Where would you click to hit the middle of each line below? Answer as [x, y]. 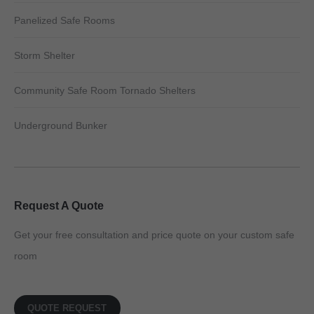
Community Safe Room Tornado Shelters [105, 90]
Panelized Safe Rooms [64, 20]
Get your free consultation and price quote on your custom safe [154, 235]
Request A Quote [59, 206]
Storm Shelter [45, 55]
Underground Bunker [61, 125]
